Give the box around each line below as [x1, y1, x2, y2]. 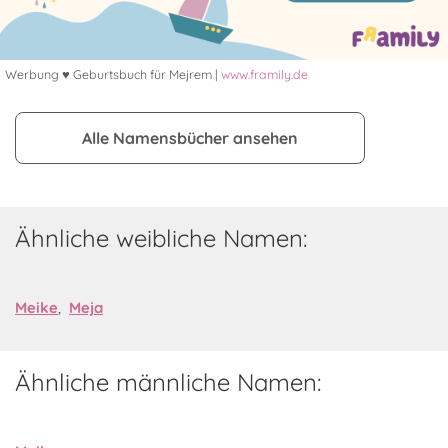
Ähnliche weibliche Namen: [15, 223, 307, 254]
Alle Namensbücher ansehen [82, 128, 298, 149]
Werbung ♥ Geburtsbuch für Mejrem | [5, 66, 221, 83]
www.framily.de [221, 66, 308, 83]
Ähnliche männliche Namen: [15, 367, 321, 398]
